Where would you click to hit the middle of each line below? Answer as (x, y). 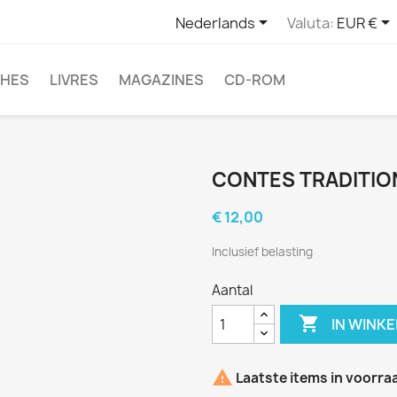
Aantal (232, 290)
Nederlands (215, 23)
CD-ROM (255, 80)
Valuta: (310, 23)
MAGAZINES (161, 80)
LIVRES (74, 80)
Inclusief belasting (262, 252)
